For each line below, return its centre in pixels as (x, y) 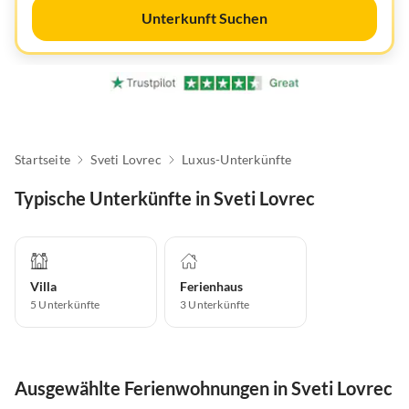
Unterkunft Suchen (204, 18)
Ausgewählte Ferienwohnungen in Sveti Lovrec (204, 388)
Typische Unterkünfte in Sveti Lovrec (165, 199)
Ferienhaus (211, 287)
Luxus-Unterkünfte (237, 160)
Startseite (42, 160)
